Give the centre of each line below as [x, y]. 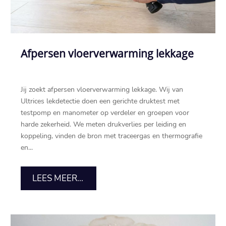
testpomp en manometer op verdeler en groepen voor [105, 113]
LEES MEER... [58, 179]
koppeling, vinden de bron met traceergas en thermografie [112, 136]
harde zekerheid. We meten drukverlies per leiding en [104, 125]
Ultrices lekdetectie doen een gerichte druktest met [100, 101]
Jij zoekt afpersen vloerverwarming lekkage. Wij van [102, 90]
